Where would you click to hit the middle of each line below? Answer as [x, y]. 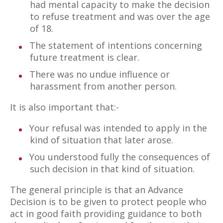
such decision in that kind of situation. [112, 169]
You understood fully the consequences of [120, 157]
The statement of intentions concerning [116, 45]
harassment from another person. [103, 86]
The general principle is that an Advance [97, 190]
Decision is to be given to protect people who [108, 202]
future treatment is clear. [85, 57]
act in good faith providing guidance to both [106, 214]
